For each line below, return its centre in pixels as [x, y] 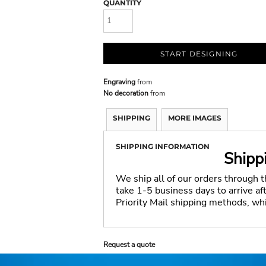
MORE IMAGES [195, 118]
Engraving [119, 82]
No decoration [126, 93]
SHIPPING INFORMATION [163, 146]
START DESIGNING [199, 54]
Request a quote [129, 244]
